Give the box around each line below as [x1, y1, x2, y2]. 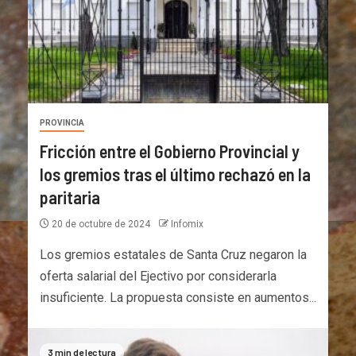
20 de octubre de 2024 [49, 218, 153, 230]
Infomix [171, 218, 203, 230]
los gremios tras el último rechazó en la [40, 163, 311, 184]
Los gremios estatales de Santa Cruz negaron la [40, 246, 307, 262]
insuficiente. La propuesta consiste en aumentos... [40, 289, 316, 305]
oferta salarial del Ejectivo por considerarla [40, 268, 277, 284]
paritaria [40, 186, 100, 207]
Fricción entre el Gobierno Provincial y [40, 140, 300, 161]
